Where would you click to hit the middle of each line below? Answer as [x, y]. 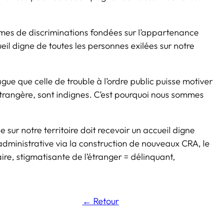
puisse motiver [183, 81]
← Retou [99, 201]
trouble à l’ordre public [110, 81]
